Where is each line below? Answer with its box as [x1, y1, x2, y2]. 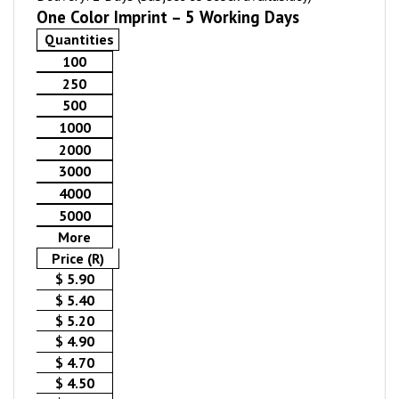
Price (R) [51, 249, 104, 267]
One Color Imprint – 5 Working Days [37, 6, 299, 28]
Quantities [44, 30, 114, 49]
